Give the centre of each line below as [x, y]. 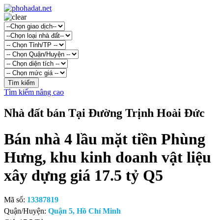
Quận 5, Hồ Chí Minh [84, 211]
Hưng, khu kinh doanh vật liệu [108, 157]
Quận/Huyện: [26, 211]
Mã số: [15, 199]
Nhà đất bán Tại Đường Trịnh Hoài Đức [104, 113]
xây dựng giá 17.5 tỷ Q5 [83, 176]
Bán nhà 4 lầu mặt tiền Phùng [105, 139]
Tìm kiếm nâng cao [34, 92]
